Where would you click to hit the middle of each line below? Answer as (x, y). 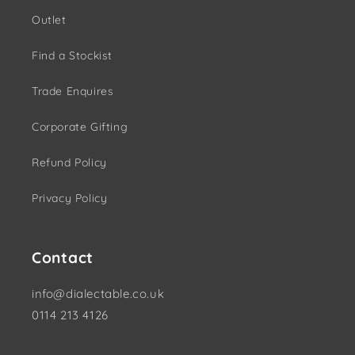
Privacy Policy (70, 198)
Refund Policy (69, 163)
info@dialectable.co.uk (98, 294)
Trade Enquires (73, 92)
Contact (63, 258)
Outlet (49, 20)
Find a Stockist (72, 56)
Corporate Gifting (80, 127)
